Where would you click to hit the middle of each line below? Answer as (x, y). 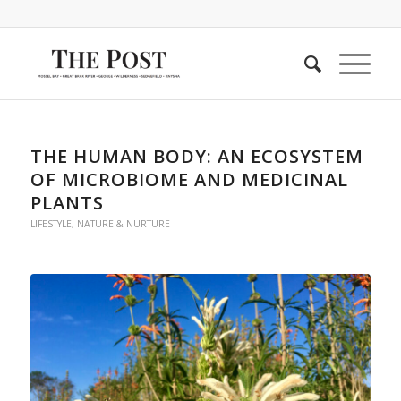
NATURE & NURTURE (123, 224)
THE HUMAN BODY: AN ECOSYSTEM (196, 156)
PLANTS (67, 203)
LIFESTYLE (51, 224)
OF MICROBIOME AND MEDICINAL (189, 179)
